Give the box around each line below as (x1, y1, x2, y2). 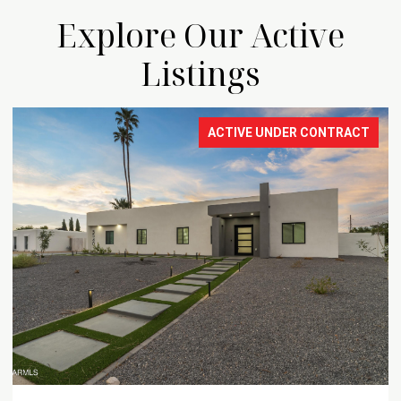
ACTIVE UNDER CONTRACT (208, 124, 370, 140)
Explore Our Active (56, 13, 345, 57)
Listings (141, 51, 260, 96)
